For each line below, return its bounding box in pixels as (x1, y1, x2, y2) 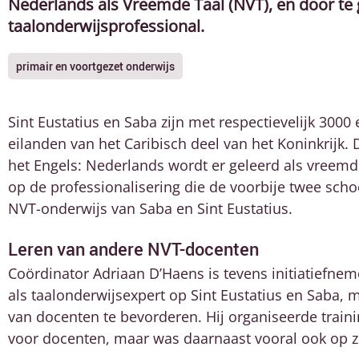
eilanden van (8, 134, 99, 154)
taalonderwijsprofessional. (8, 15, 208, 38)
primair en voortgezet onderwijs (16, 58, 175, 75)
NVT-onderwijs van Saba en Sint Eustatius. (8, 199, 296, 219)
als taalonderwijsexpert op (8, 285, 191, 305)
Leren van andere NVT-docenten (8, 237, 259, 261)
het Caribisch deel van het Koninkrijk (99, 134, 345, 154)
